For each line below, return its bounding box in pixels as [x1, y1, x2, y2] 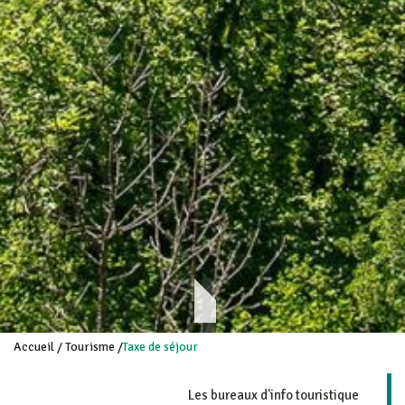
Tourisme [65, 338, 115, 354]
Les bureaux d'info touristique [188, 386, 359, 403]
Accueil [14, 338, 54, 354]
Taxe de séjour [122, 338, 198, 354]
